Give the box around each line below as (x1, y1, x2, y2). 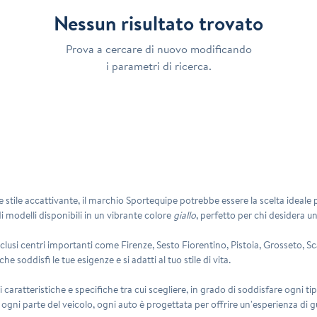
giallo (173, 207, 197, 222)
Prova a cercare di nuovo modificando (65, 40, 252, 57)
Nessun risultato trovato (54, 8, 263, 37)
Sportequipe (126, 192, 178, 207)
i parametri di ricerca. (105, 57, 212, 74)
